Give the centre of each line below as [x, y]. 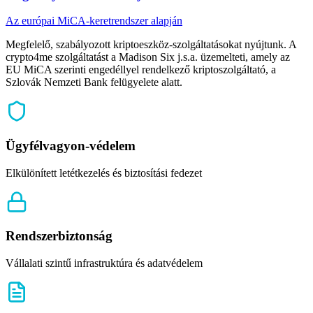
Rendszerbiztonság [59, 236]
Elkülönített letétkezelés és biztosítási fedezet [104, 173]
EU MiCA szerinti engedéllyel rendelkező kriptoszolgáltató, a [141, 70]
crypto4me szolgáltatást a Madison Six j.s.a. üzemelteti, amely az [148, 57]
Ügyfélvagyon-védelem [71, 146]
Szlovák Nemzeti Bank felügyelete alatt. [94, 82]
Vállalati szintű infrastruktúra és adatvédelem [104, 263]
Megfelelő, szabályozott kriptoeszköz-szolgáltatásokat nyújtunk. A [151, 45]
